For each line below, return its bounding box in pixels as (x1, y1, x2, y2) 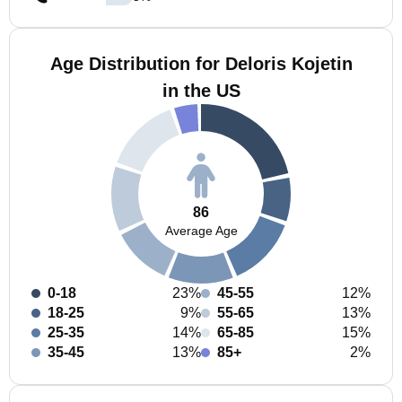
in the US (162, 81, 240, 100)
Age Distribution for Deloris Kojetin (49, 54, 353, 74)
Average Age (164, 223, 238, 238)
